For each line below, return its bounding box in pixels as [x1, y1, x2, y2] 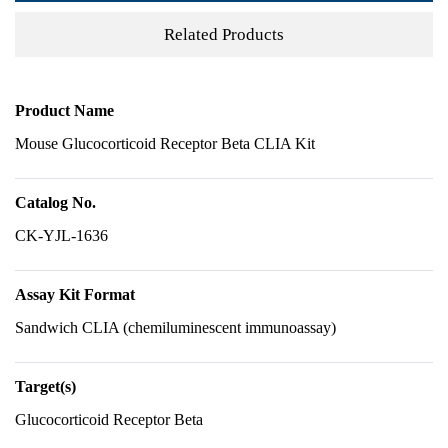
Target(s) [15, 378, 76, 395]
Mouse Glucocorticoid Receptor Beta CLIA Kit [15, 135, 315, 152]
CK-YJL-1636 [15, 227, 108, 244]
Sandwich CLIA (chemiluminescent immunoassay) [15, 319, 336, 336]
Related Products [164, 24, 284, 44]
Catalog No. [15, 194, 96, 211]
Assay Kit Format [15, 286, 135, 303]
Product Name [15, 102, 114, 119]
